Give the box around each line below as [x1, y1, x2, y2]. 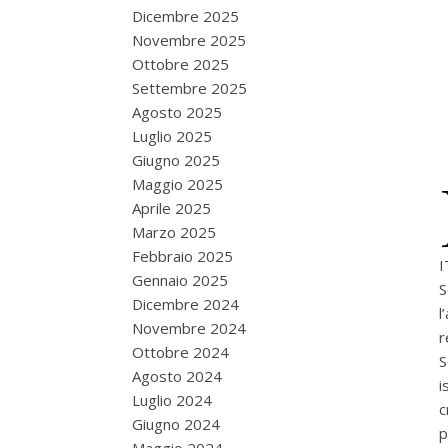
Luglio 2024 [132, 390, 212, 410]
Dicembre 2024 [132, 294, 239, 314]
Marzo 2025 [132, 222, 216, 242]
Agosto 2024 [132, 366, 222, 386]
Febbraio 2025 [132, 246, 233, 266]
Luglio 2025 [132, 126, 212, 146]
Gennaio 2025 [132, 270, 228, 290]
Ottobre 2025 [132, 54, 229, 74]
